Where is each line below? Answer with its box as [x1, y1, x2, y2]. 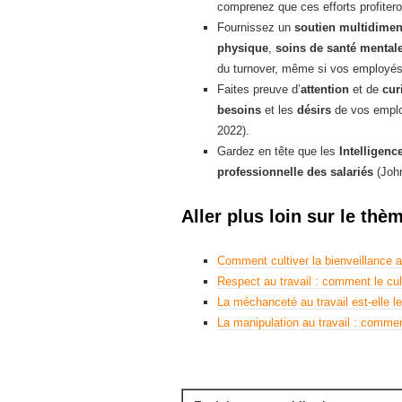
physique [217, 40, 268, 55]
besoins [217, 102, 261, 117]
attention [301, 82, 349, 96]
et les [261, 102, 297, 117]
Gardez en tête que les [217, 144, 339, 158]
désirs [297, 102, 331, 117]
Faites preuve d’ [217, 82, 301, 96]
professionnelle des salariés [217, 164, 373, 179]
